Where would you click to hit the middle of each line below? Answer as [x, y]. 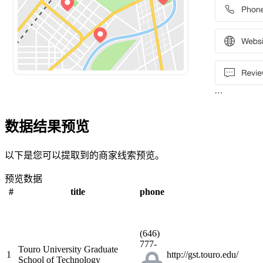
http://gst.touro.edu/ [203, 254]
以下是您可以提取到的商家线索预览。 [85, 155]
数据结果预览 [47, 127]
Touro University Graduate [68, 249]
